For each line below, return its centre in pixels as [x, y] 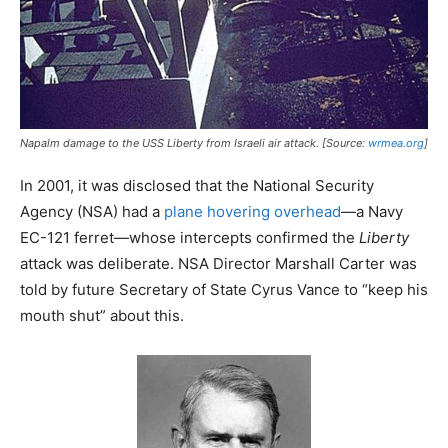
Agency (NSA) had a [92, 212]
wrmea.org [396, 143]
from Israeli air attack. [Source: [287, 143]
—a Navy [372, 212]
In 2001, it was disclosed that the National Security [197, 186]
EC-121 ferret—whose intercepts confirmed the [189, 238]
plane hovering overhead [252, 212]
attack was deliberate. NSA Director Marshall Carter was [218, 264]
